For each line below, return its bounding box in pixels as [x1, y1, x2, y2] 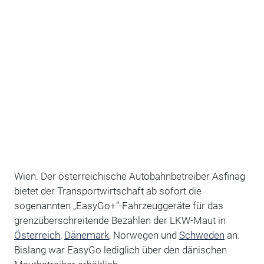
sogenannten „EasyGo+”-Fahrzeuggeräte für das [14, 199, 223, 212]
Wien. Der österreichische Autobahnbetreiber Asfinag [14, 170, 245, 182]
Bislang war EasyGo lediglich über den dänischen [14, 243, 227, 256]
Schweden [179, 229, 225, 241]
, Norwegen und [108, 229, 179, 241]
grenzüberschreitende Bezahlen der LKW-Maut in [14, 214, 226, 226]
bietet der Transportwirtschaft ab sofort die [14, 184, 202, 197]
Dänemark [64, 229, 109, 241]
